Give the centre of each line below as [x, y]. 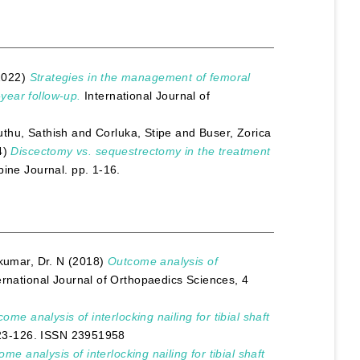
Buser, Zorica [235, 132]
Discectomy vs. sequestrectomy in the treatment [141, 151]
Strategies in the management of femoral [140, 77]
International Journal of [145, 95]
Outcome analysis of [163, 262]
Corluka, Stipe [134, 132]
